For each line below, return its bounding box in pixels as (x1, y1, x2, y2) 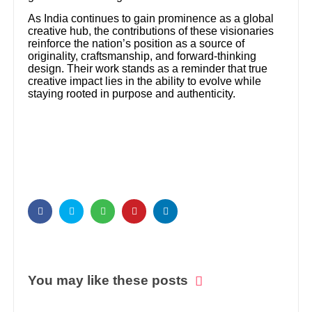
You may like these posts (28, 273, 189, 288)
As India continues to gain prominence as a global (28, 12, 274, 24)
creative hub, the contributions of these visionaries (28, 24, 274, 37)
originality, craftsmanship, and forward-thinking (28, 49, 257, 62)
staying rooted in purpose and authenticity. (28, 87, 236, 100)
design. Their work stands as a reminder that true (28, 62, 268, 75)
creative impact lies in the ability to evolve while (28, 75, 262, 87)
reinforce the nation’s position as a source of (28, 37, 245, 49)
